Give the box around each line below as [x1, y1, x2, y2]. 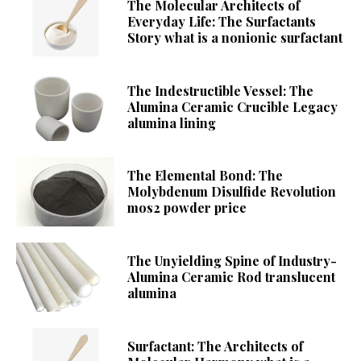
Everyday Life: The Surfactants [127, 12, 317, 30]
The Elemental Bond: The [127, 167, 284, 185]
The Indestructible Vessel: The [127, 81, 314, 99]
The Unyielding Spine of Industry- [127, 251, 338, 269]
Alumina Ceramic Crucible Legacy [127, 98, 338, 115]
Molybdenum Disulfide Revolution [127, 183, 337, 201]
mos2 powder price [127, 199, 247, 217]
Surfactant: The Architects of [127, 337, 304, 355]
